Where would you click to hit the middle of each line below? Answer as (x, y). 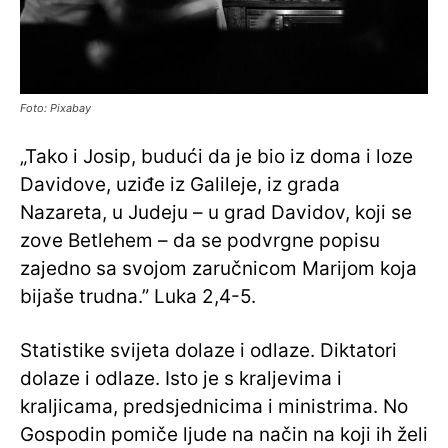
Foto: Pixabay (55, 108)
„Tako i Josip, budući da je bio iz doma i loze (216, 157)
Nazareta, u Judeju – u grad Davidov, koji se (216, 213)
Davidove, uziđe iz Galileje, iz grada (180, 185)
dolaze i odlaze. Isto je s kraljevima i (181, 379)
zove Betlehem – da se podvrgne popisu (200, 241)
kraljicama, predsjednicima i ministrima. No (214, 407)
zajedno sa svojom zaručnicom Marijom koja (218, 269)
